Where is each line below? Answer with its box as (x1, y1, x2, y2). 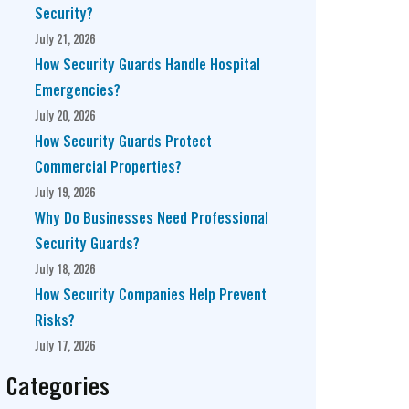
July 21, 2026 (35, 34, 95, 46)
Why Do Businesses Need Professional (35, 212, 268, 226)
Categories (5, 377, 110, 400)
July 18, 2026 (35, 264, 95, 276)
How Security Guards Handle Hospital (35, 58, 260, 73)
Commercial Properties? (35, 161, 182, 175)
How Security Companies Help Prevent (35, 288, 267, 303)
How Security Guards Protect (35, 135, 212, 150)
